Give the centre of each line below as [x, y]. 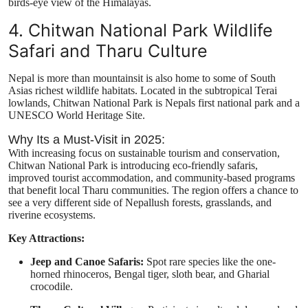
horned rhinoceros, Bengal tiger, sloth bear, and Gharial [150, 274]
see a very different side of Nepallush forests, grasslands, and [140, 203]
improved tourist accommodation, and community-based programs [152, 178]
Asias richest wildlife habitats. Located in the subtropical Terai [143, 91]
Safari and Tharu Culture [108, 51]
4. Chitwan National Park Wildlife [141, 31]
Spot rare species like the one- [210, 262]
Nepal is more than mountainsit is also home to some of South [142, 78]
